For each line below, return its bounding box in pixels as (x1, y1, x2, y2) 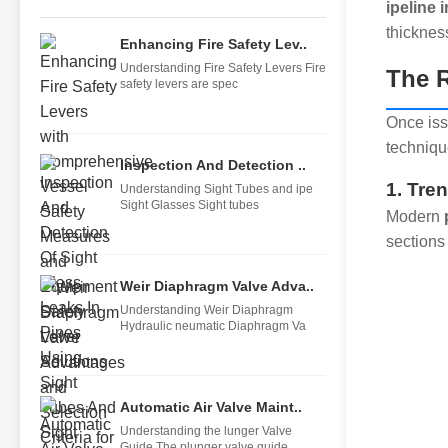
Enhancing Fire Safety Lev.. (120, 36, 307, 52)
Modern (386, 208, 444, 225)
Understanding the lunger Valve (120, 424, 292, 438)
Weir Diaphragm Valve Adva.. (120, 278, 314, 294)
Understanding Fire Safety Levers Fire (120, 61, 326, 75)
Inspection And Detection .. (120, 157, 306, 173)
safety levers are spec (120, 77, 238, 91)
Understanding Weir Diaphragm (120, 303, 293, 317)
